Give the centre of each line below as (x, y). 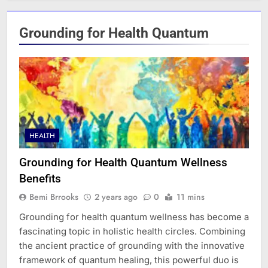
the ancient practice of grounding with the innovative (132, 246)
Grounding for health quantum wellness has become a (134, 217)
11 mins (191, 197)
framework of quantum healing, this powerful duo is (129, 260)
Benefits (40, 179)
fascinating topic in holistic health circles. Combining (132, 232)
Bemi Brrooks (54, 197)
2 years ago (116, 197)
